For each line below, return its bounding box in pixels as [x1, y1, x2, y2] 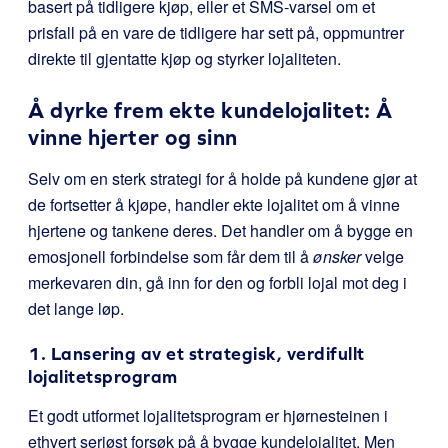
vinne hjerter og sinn [28, 125, 238, 150]
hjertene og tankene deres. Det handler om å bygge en [28, 219, 413, 242]
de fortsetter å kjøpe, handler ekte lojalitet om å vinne [28, 193, 400, 216]
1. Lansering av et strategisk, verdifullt [28, 343, 365, 364]
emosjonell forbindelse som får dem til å [28, 245, 313, 268]
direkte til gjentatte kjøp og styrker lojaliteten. [28, 47, 341, 70]
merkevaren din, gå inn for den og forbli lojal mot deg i [28, 271, 407, 294]
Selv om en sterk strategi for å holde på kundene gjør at [28, 167, 417, 190]
